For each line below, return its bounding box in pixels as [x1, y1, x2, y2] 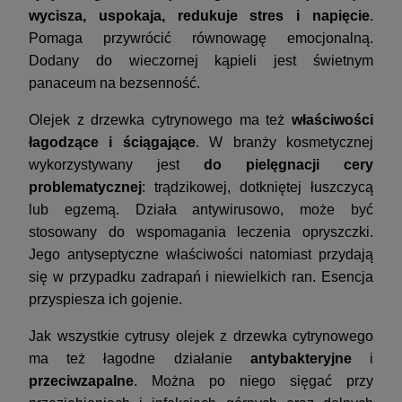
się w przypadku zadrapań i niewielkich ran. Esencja [29, 269, 373, 285]
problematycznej [29, 179, 142, 196]
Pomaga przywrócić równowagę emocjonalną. [29, 31, 373, 47]
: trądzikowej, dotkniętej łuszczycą [142, 179, 373, 196]
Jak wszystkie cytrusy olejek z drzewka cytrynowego [29, 328, 373, 345]
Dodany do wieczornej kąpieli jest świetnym [29, 53, 373, 69]
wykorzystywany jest [29, 157, 179, 173]
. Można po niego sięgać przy [134, 373, 373, 389]
